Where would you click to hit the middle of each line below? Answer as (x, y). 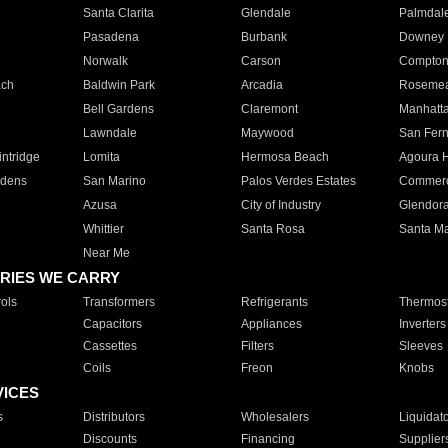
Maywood (267, 133)
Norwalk (105, 61)
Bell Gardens (118, 109)
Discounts (109, 439)
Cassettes (109, 346)
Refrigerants (274, 302)
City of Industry (280, 205)
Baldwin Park (118, 85)
